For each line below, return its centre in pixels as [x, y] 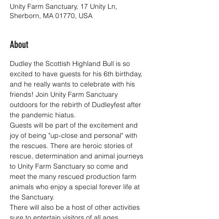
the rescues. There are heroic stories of [72, 146]
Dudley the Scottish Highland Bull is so [71, 64]
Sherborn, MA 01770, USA [51, 16]
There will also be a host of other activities [76, 207]
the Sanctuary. [32, 197]
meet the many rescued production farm [74, 176]
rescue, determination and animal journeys [77, 156]
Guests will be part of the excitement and [75, 125]
